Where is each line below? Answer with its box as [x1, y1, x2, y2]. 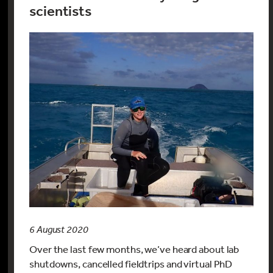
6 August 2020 [29, 223, 88, 236]
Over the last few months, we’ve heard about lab [29, 243, 239, 256]
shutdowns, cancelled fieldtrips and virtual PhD [29, 257, 233, 271]
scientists [29, 2, 92, 21]
